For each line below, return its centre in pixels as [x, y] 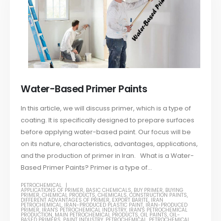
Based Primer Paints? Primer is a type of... [87, 168]
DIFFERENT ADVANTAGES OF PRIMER [65, 200]
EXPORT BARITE [130, 200]
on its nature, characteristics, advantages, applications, [110, 144]
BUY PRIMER [148, 190]
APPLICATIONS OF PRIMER [52, 190]
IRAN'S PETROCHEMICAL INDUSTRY [84, 210]
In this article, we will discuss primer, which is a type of [106, 109]
